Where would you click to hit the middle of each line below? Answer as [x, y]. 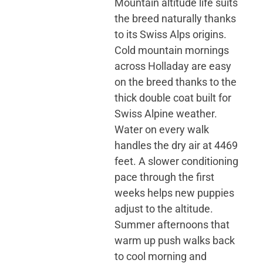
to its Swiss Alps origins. [171, 34]
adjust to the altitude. [164, 208]
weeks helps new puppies [175, 193]
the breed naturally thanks [176, 18]
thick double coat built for [173, 97]
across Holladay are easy [173, 66]
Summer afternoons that [172, 224]
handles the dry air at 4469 [176, 145]
